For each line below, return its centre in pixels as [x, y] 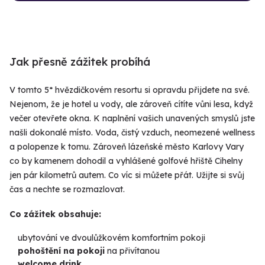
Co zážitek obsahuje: [55, 214]
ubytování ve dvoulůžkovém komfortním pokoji [113, 238]
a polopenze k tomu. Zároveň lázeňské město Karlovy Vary [127, 147]
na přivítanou [133, 251]
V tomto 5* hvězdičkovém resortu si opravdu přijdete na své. [130, 90]
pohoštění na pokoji [62, 251]
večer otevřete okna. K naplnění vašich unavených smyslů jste [132, 119]
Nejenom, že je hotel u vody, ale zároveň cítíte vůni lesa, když [131, 104]
